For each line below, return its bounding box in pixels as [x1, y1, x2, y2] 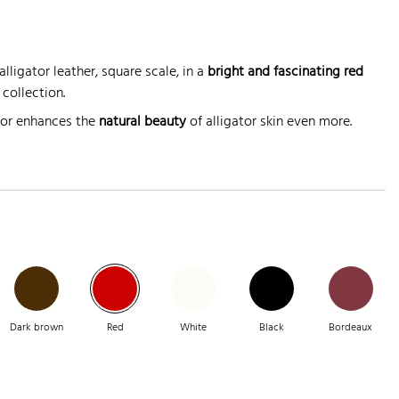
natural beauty [99, 110, 186, 134]
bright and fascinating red [208, 61, 363, 85]
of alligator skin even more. [186, 110, 352, 134]
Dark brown [9, 318, 63, 337]
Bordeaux [329, 318, 373, 337]
